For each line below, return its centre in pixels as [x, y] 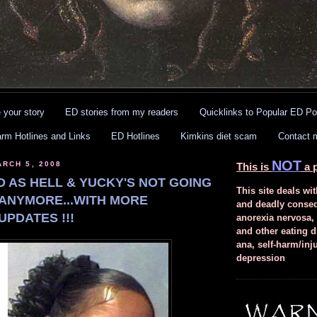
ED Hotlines [136, 137]
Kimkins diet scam [219, 137]
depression [261, 258]
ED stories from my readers [122, 112]
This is [254, 167]
